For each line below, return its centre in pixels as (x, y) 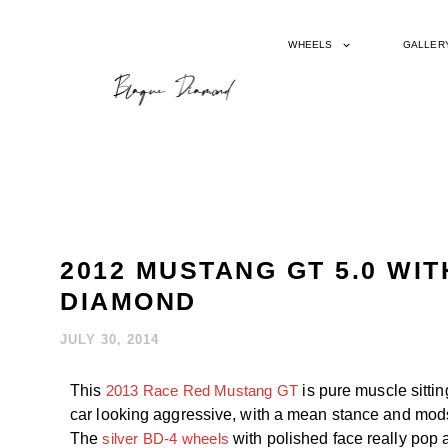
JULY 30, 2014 (109, 339)
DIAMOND (128, 301)
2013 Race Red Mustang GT (202, 390)
